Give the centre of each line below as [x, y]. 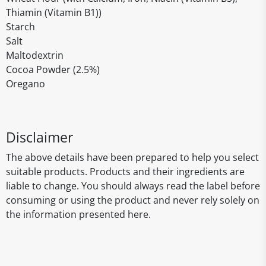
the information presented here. [78, 214]
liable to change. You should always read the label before [133, 186]
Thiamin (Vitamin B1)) [54, 12]
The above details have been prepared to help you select [132, 157]
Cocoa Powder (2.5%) [53, 69]
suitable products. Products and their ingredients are [125, 172]
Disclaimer [39, 137]
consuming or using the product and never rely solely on [133, 200]
